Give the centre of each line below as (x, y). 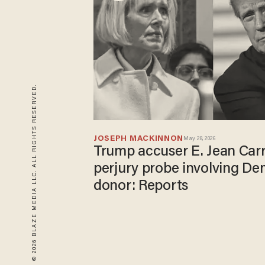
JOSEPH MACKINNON (139, 139)
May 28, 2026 (200, 139)
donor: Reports (141, 187)
